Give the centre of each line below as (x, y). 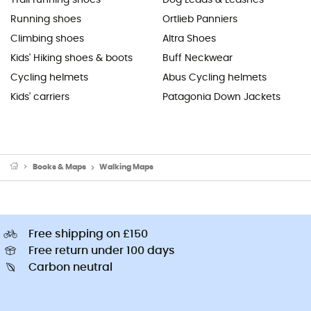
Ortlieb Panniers (200, 19)
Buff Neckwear (197, 58)
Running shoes (46, 19)
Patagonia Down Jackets (221, 97)
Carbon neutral (70, 268)
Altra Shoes (189, 39)
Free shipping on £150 (88, 234)
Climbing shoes (47, 39)
